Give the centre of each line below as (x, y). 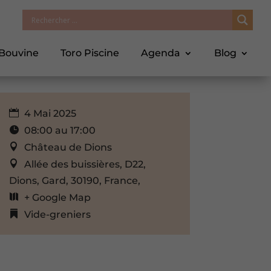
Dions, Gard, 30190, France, (74, 180)
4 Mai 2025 (49, 113)
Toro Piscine (90, 53)
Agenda (161, 53)
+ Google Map (57, 197)
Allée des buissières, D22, (85, 164)
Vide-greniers (57, 214)
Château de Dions (68, 147)
